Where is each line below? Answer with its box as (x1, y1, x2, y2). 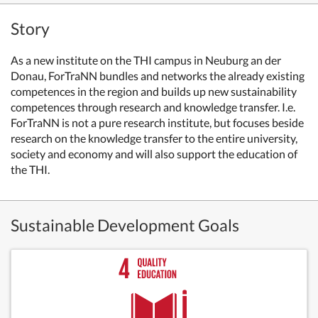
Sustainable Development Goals (11, 215, 239, 235)
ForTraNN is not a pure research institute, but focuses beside (11, 116, 304, 129)
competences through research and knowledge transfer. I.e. (11, 100, 295, 114)
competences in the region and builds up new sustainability (11, 84, 297, 98)
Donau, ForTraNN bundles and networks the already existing (11, 69, 305, 82)
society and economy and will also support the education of (11, 147, 297, 160)
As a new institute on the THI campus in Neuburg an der (11, 53, 281, 67)
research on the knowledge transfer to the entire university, (11, 131, 297, 145)
